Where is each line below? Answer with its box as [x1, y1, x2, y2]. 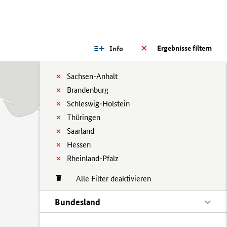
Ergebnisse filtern [157, 44, 212, 53]
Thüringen [67, 112, 100, 122]
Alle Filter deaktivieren [66, 174, 151, 183]
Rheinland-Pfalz [67, 154, 119, 163]
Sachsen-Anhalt [67, 71, 118, 81]
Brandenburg [67, 85, 108, 95]
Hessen [67, 140, 91, 149]
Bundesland [55, 197, 100, 207]
